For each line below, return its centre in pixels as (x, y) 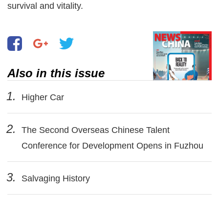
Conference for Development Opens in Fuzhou (112, 145)
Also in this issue (56, 73)
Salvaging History (55, 178)
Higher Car (42, 97)
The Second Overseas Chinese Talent (94, 130)
